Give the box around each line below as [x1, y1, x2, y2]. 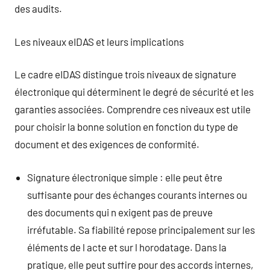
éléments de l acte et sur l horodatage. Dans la [27, 240, 227, 253]
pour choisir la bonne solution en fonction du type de [14, 121, 238, 133]
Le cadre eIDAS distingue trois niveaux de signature [14, 68, 236, 80]
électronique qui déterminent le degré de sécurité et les [14, 86, 254, 98]
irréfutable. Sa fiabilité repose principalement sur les [27, 223, 256, 236]
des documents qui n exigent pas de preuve [27, 206, 213, 218]
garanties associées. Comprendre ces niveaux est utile [14, 103, 251, 115]
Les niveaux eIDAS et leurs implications [14, 35, 184, 48]
